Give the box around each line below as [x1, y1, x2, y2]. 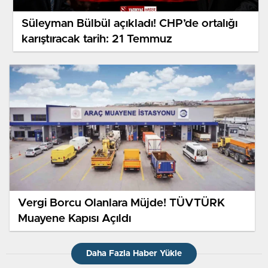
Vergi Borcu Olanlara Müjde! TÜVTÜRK [18, 197, 225, 209]
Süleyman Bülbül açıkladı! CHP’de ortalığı [22, 17, 237, 29]
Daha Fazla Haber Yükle [86, 249, 182, 258]
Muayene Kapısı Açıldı [18, 212, 131, 224]
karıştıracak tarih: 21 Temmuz [22, 33, 172, 45]
